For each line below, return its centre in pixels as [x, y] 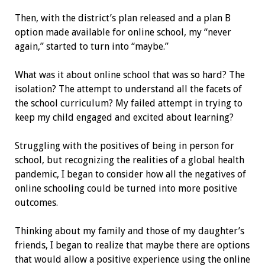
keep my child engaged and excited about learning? [125, 117]
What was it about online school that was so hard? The [130, 75]
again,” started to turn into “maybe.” [93, 46]
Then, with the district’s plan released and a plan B [122, 18]
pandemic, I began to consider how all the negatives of [130, 174]
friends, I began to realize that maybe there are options [132, 245]
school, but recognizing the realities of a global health [129, 160]
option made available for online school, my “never [123, 32]
